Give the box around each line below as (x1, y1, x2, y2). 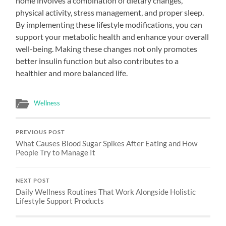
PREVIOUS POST (16, 129, 66, 135)
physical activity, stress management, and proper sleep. (16, 7, 204, 17)
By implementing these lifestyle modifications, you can (16, 19, 203, 29)
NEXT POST (16, 177, 50, 184)
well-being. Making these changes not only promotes (16, 43, 198, 53)
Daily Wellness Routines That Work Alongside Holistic (16, 187, 196, 196)
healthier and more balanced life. (16, 68, 128, 78)
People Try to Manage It (16, 147, 96, 157)
